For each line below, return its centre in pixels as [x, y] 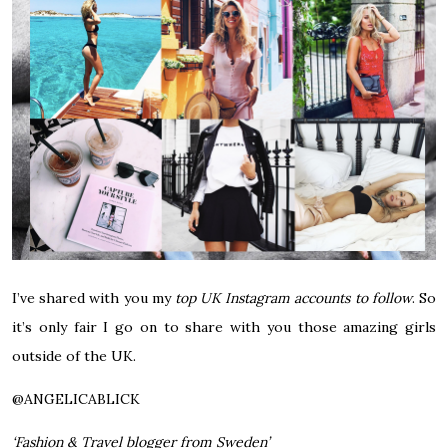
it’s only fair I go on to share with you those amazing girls [224, 326]
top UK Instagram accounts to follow [293, 297]
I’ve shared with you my [93, 297]
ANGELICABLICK [82, 398]
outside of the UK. [74, 355]
